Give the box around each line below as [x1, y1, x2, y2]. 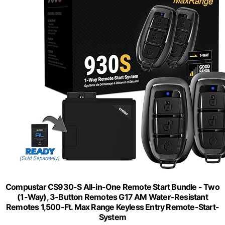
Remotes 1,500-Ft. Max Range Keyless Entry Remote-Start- [6, 201, 219, 212]
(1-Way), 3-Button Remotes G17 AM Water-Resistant [17, 191, 208, 202]
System [98, 211, 127, 222]
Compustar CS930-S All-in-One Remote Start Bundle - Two [6, 181, 219, 192]
